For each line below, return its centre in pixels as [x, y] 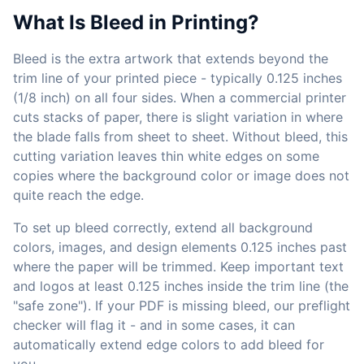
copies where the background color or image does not [181, 175]
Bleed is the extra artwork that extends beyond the [171, 58]
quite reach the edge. [78, 195]
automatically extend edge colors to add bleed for [169, 344]
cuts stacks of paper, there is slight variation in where [178, 117]
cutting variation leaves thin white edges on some [166, 156]
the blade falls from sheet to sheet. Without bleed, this [180, 136]
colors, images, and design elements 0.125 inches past [180, 247]
